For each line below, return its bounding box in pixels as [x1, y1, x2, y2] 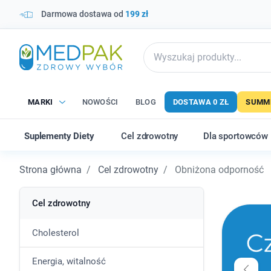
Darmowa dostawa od [41, 9, 125, 19]
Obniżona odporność [172, 164, 264, 175]
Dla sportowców [203, 131, 268, 142]
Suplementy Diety [24, 131, 94, 142]
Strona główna [19, 164, 82, 175]
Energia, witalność [32, 256, 106, 267]
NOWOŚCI [82, 97, 119, 106]
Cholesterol [32, 227, 79, 238]
